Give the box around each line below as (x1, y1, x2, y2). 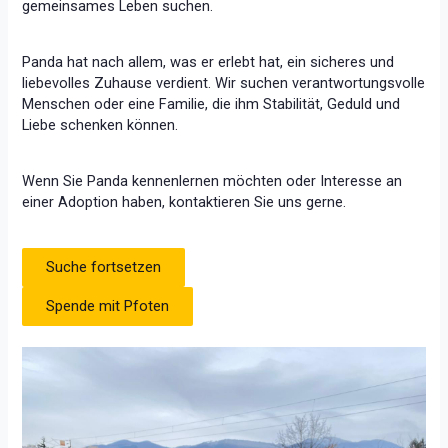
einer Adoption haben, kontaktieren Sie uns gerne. (22, 192, 347, 211)
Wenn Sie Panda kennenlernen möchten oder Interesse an (22, 171, 403, 190)
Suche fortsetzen (46, 257, 162, 276)
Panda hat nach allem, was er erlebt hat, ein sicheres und (22, 52, 395, 71)
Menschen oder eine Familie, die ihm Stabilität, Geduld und (22, 94, 401, 113)
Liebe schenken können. (22, 115, 179, 134)
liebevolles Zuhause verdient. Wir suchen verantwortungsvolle (22, 73, 426, 92)
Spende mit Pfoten (46, 296, 170, 315)
